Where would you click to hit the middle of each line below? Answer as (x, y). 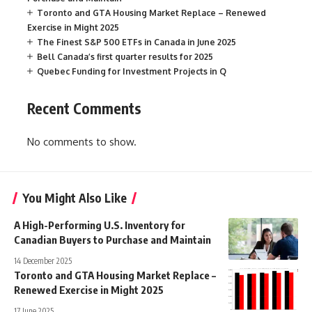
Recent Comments (84, 108)
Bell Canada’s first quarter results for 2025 (125, 56)
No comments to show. (82, 142)
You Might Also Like (75, 198)
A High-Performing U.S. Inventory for (100, 225)
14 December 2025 (43, 261)
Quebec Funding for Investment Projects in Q (132, 71)
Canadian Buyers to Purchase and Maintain (112, 240)
